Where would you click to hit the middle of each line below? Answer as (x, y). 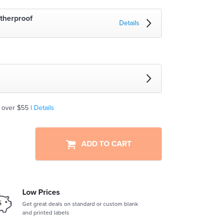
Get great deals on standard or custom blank (80, 204)
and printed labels (46, 213)
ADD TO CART (103, 144)
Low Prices (41, 192)
